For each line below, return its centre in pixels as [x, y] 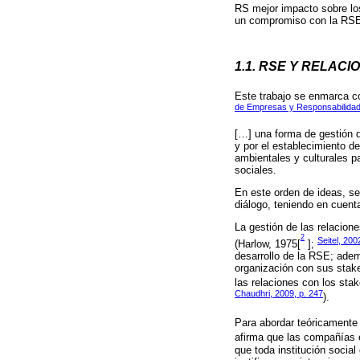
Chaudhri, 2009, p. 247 [279, 294]
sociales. [256, 170]
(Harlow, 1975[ [268, 244]
